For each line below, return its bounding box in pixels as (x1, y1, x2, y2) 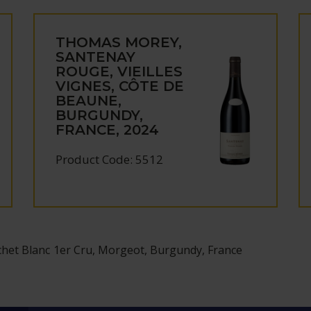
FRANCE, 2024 (56, 121, 160, 138)
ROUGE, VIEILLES (56, 63, 183, 80)
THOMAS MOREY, (56, 34, 183, 51)
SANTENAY (56, 49, 136, 65)
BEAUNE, (56, 92, 122, 109)
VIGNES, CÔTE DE (56, 78, 185, 94)
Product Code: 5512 (56, 151, 164, 167)
